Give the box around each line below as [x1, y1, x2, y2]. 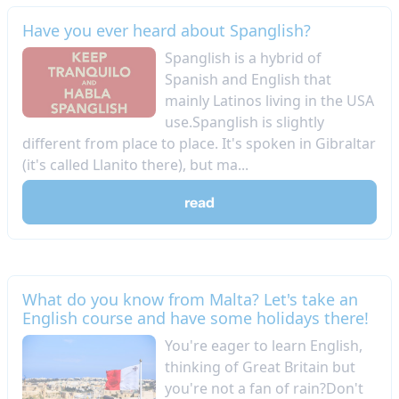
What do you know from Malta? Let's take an [22, 289, 358, 310]
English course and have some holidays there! [22, 307, 369, 329]
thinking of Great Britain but [165, 357, 355, 377]
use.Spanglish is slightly [165, 112, 324, 132]
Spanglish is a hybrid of [165, 48, 322, 68]
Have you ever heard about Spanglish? [22, 20, 311, 41]
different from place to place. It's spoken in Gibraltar [22, 134, 376, 153]
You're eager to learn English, [165, 336, 362, 355]
